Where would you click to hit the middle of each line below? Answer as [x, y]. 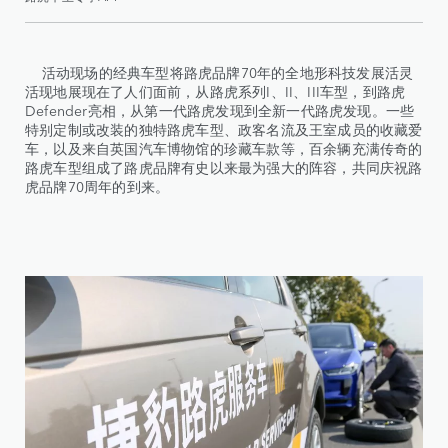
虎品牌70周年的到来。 [97, 186]
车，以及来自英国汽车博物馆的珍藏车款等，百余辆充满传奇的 [224, 148]
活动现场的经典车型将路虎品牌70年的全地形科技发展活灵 [219, 72]
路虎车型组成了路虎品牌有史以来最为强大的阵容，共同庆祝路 [224, 167]
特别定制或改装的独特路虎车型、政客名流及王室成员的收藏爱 [224, 129]
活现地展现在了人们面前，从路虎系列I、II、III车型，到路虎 [215, 91]
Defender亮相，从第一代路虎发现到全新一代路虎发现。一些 [220, 110]
